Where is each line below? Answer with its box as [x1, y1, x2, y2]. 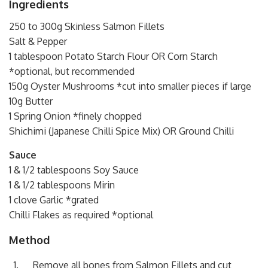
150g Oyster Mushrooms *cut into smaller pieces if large [9, 80, 251, 92]
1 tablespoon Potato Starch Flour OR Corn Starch [9, 50, 218, 62]
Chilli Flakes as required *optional [9, 208, 153, 221]
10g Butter [9, 95, 53, 107]
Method [9, 233, 50, 246]
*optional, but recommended [9, 65, 135, 77]
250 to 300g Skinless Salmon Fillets [9, 20, 165, 32]
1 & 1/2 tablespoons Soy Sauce [9, 163, 139, 176]
